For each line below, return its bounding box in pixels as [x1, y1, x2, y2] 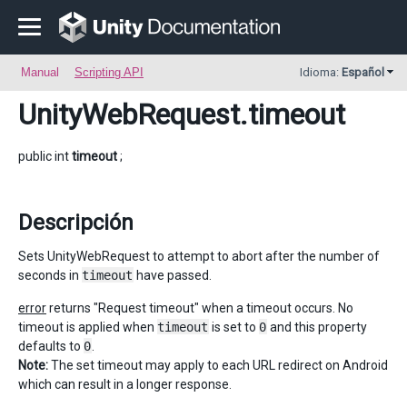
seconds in [18, 268, 82, 283]
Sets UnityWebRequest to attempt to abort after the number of [18, 249, 380, 263]
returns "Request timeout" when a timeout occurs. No [46, 301, 353, 315]
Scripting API [74, 65, 144, 79]
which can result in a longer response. [18, 377, 232, 392]
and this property [267, 320, 367, 334]
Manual [21, 65, 59, 79]
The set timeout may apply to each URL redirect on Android [48, 358, 388, 372]
